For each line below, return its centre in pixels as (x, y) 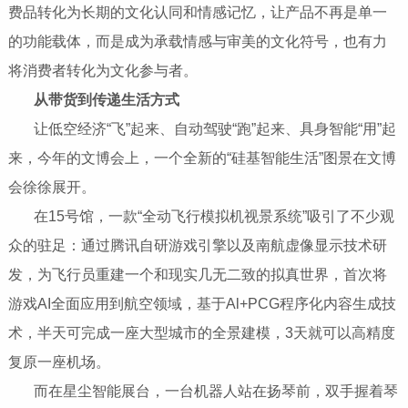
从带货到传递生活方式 (106, 99)
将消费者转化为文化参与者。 (102, 70)
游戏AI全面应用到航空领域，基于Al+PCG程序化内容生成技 (202, 303)
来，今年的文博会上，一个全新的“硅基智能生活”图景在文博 (202, 158)
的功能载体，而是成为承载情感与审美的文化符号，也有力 (197, 41)
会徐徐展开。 (51, 187)
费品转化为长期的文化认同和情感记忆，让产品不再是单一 (197, 12)
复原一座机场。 (59, 362)
